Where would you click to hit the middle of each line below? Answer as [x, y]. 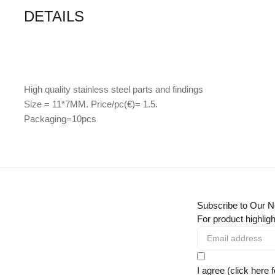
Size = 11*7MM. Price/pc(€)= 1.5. [91, 104]
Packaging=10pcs [60, 119]
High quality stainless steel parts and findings [114, 90]
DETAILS [54, 17]
